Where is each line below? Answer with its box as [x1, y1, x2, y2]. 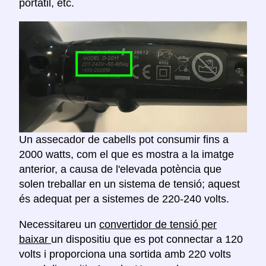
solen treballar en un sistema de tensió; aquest [19, 178, 240, 190]
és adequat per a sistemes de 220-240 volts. [19, 192, 229, 205]
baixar [19, 233, 51, 245]
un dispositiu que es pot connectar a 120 [51, 233, 243, 245]
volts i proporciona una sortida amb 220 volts [19, 248, 231, 260]
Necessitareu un [19, 218, 99, 230]
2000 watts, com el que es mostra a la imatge [19, 148, 234, 160]
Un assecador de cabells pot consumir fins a [19, 133, 229, 145]
